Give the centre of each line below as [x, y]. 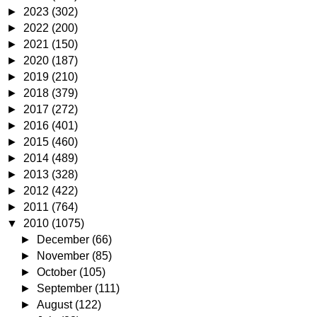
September [66, 288]
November [65, 256]
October [58, 272]
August [56, 305]
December [65, 240]
